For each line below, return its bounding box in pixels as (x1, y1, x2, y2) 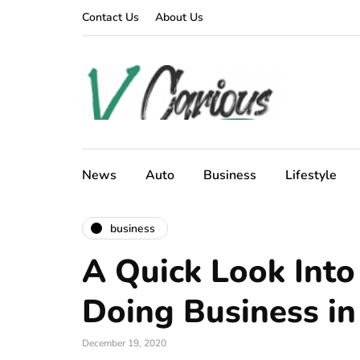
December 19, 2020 (82, 337, 166, 350)
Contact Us (82, 10, 139, 25)
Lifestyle (285, 166, 337, 184)
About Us (155, 10, 203, 25)
